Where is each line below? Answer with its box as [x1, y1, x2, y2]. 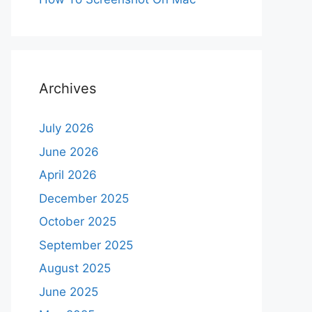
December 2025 [39, 191, 129, 205]
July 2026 [39, 121, 94, 136]
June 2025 [39, 284, 98, 299]
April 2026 [39, 168, 97, 182]
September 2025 [39, 237, 133, 252]
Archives [39, 80, 96, 97]
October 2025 [39, 214, 116, 229]
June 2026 [39, 144, 99, 159]
